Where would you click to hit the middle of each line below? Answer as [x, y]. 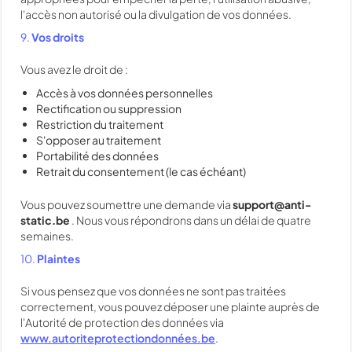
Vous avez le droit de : [74, 69]
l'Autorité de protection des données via [122, 322]
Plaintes [59, 258]
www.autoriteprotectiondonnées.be [118, 338]
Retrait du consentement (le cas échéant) [141, 171]
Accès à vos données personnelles [125, 93]
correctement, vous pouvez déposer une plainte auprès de [170, 306]
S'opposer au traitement [99, 140]
